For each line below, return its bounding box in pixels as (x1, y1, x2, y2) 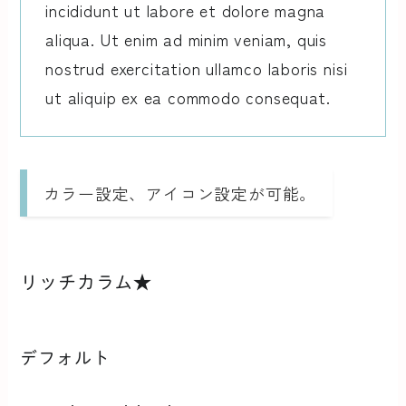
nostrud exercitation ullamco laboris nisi (45, 56, 348, 81)
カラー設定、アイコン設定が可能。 (43, 180, 317, 205)
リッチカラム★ (20, 274, 153, 292)
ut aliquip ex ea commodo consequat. (45, 85, 331, 110)
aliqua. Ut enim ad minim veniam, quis (45, 27, 328, 52)
